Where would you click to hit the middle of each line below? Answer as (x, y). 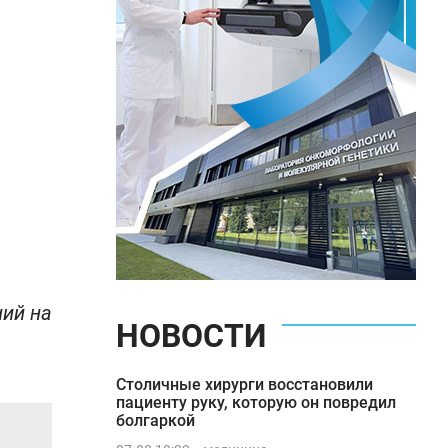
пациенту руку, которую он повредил (256, 402)
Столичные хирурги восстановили (244, 384)
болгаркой (155, 420)
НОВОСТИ (191, 336)
